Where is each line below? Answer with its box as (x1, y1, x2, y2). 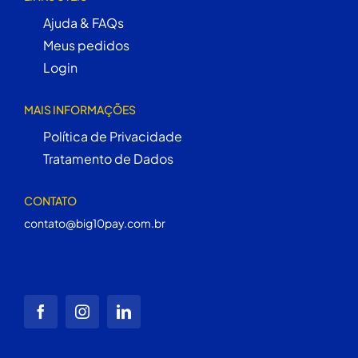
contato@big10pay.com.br (23, 215, 165, 230)
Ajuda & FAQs (42, 14, 124, 31)
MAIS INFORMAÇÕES (23, 101, 136, 117)
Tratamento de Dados (42, 149, 173, 167)
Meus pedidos (42, 36, 129, 54)
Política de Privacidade (42, 127, 182, 145)
